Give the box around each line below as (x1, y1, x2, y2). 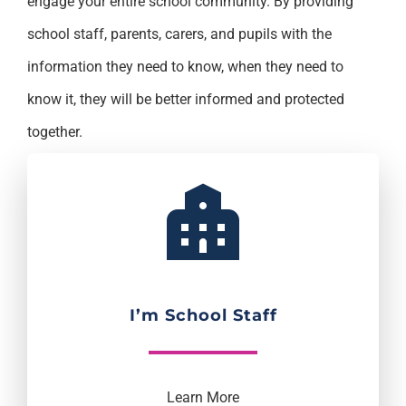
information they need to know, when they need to (26, 57, 343, 75)
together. (26, 122, 82, 140)
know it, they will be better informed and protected (26, 90, 344, 108)
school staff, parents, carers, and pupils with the (26, 24, 332, 43)
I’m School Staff (129, 305, 277, 326)
